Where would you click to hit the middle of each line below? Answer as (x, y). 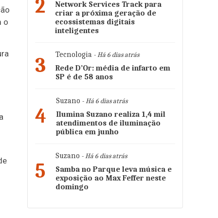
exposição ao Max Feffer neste (111, 178)
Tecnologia (74, 54)
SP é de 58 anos (84, 77)
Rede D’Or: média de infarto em (113, 68)
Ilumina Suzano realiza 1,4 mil (111, 114)
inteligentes (77, 31)
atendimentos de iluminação (108, 123)
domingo (72, 187)
